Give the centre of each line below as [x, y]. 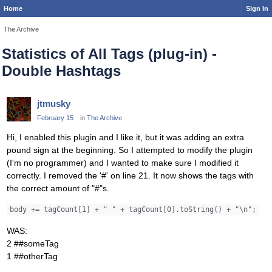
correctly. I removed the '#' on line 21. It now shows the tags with [130, 175]
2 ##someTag [33, 243]
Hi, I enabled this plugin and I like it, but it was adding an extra [125, 137]
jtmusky [54, 104]
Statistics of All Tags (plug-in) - [109, 54]
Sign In [257, 8]
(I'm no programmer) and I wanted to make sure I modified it [123, 162]
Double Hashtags [61, 71]
